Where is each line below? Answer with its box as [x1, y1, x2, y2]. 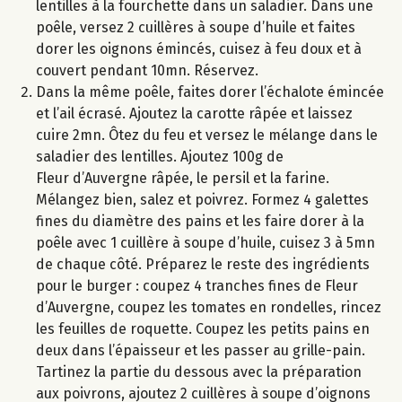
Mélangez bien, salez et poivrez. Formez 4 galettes [36, 190, 369, 208]
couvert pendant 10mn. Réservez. [36, 61, 262, 79]
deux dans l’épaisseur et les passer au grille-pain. [36, 341, 365, 359]
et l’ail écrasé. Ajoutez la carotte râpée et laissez [36, 104, 353, 122]
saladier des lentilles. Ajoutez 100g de [36, 147, 284, 165]
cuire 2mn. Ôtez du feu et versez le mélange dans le [36, 126, 378, 144]
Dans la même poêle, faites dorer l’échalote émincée [36, 83, 384, 100]
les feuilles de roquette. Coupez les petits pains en [36, 319, 370, 337]
